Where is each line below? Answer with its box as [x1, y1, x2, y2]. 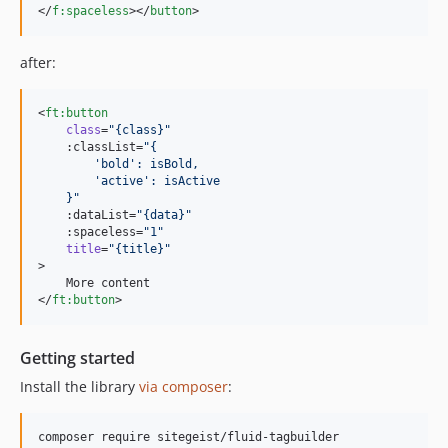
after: [20, 53, 56, 72]
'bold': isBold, [38, 157, 199, 171]
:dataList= [38, 208, 136, 222]
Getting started [20, 347, 135, 369]
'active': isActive [38, 174, 220, 188]
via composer [139, 377, 228, 396]
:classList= [38, 140, 143, 154]
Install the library [20, 377, 139, 396]
